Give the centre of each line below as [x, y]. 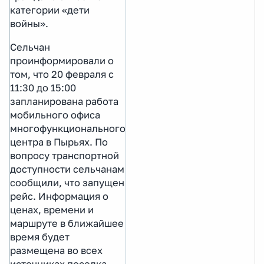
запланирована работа [64, 102]
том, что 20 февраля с [62, 75]
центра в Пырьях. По [59, 142]
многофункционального [68, 129]
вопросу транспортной [65, 156]
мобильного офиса [55, 115]
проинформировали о [62, 61]
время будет [40, 237]
